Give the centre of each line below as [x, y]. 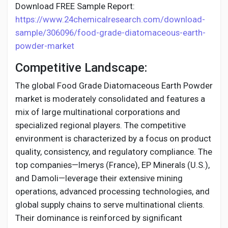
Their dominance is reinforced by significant [99, 218]
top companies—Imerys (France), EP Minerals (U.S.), [112, 165]
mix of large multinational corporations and [98, 112]
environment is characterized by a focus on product [113, 138]
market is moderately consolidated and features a [110, 99]
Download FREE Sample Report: [75, 6]
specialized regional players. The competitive [101, 125]
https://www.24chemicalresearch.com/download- [110, 19]
